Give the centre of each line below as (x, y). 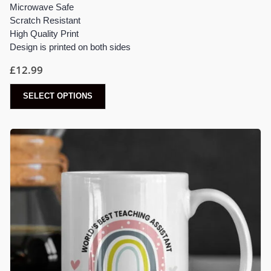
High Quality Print (44, 34)
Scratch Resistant (45, 21)
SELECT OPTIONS (58, 96)
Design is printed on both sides (70, 47)
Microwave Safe (42, 7)
